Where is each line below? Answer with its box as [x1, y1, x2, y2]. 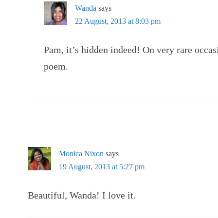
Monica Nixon [59, 149, 104, 158]
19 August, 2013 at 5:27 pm [59, 163, 145, 171]
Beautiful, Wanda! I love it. [28, 190, 136, 200]
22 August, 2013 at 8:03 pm [75, 17, 161, 25]
